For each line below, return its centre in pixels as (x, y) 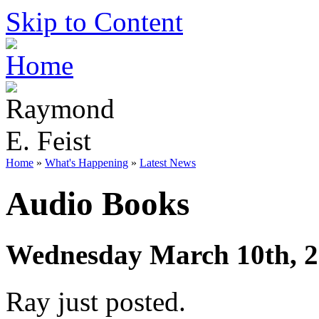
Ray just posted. (96, 302)
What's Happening (87, 163)
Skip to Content (94, 22)
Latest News (168, 163)
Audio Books (98, 204)
